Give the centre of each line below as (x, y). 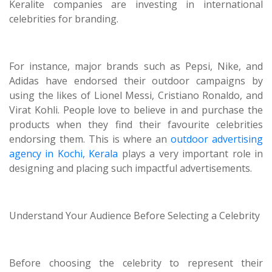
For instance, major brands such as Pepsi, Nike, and (136, 66)
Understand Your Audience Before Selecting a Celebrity (134, 216)
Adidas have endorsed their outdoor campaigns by (136, 81)
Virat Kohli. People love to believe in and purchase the (136, 110)
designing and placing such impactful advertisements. (131, 168)
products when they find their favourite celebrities (136, 124)
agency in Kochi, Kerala (64, 154)
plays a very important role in (191, 154)
